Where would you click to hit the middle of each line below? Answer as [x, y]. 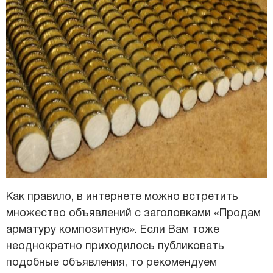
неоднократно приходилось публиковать [115, 247]
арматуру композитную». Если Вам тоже [113, 230]
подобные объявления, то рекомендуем [112, 263]
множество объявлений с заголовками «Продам [133, 214]
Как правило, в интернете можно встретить [122, 197]
